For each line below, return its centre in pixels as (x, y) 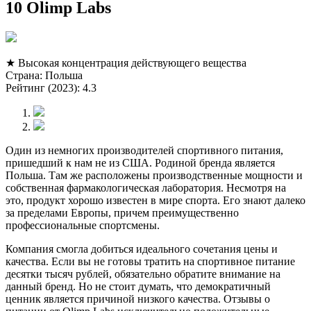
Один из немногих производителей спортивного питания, (144, 151)
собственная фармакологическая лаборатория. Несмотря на (146, 188)
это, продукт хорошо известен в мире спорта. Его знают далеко (155, 201)
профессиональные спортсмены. (83, 226)
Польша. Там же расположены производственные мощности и (154, 176)
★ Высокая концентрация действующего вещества (126, 63)
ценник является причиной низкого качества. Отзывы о (138, 299)
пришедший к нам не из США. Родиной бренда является (140, 163)
